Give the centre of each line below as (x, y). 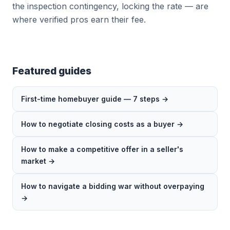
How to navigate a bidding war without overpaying (113, 186)
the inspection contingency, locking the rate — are (110, 6)
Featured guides (52, 71)
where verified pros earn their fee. (79, 20)
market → (38, 161)
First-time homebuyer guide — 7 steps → (95, 99)
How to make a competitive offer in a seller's (102, 149)
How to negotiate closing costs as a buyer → (102, 124)
